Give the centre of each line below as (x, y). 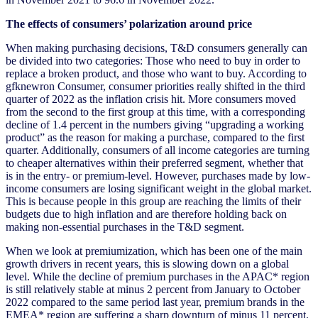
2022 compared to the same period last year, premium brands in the (155, 302)
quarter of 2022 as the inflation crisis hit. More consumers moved (151, 99)
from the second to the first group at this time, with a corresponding (155, 111)
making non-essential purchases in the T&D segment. (125, 226)
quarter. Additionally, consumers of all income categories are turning (158, 150)
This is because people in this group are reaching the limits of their (153, 201)
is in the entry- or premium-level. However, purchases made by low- (158, 175)
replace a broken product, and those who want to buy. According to (156, 73)
